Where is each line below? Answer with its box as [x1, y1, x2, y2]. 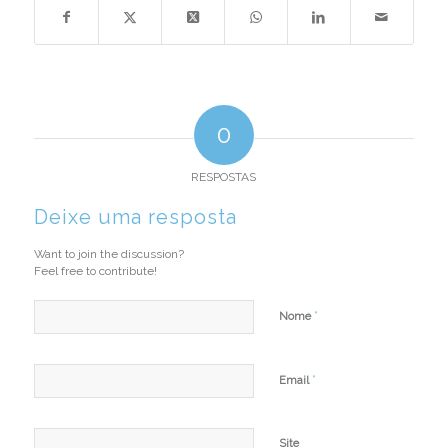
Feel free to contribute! [33, 263, 157, 278]
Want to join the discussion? [33, 246, 184, 261]
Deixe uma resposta [33, 204, 237, 229]
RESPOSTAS [191, 169, 257, 184]
